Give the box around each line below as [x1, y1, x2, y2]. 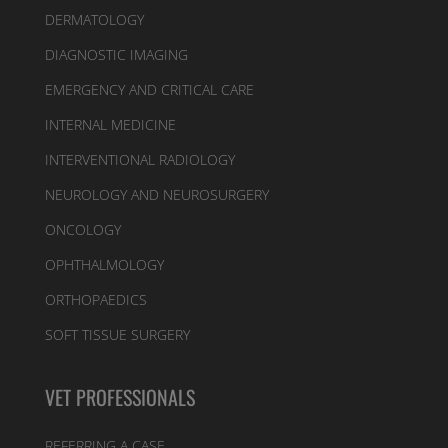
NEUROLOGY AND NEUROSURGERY [44, 185, 269, 204]
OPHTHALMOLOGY [44, 255, 164, 274]
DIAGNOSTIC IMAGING [44, 45, 188, 64]
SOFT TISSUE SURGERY [44, 325, 190, 344]
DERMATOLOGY [44, 10, 144, 29]
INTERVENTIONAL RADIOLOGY [44, 150, 235, 169]
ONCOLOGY [44, 220, 121, 239]
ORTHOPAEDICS [44, 290, 147, 309]
